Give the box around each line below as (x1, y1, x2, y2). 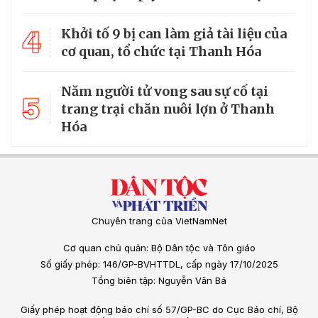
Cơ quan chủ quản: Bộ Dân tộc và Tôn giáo (62, 242, 256, 254)
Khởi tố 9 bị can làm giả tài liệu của (61, 26, 287, 43)
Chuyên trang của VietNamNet (91, 215, 227, 227)
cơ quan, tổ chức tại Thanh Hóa (61, 43, 261, 60)
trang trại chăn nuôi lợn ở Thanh (61, 101, 275, 118)
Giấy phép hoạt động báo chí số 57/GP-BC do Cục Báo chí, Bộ (20, 304, 298, 316)
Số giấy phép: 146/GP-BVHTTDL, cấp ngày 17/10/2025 (40, 258, 278, 270)
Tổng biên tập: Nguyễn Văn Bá (92, 275, 226, 287)
